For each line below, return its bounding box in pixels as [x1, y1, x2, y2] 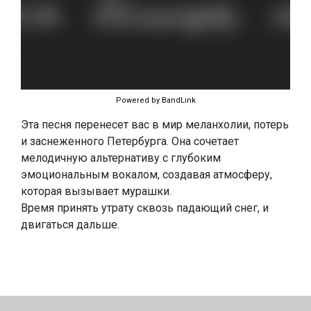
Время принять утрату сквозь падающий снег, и [21, 201, 269, 215]
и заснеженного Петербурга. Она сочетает [21, 135, 239, 148]
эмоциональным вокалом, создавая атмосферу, [21, 168, 272, 181]
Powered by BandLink [115, 96, 196, 105]
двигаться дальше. [21, 218, 119, 231]
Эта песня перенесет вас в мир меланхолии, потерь [21, 118, 289, 131]
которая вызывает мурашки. [21, 185, 171, 198]
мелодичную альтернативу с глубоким [21, 151, 221, 165]
